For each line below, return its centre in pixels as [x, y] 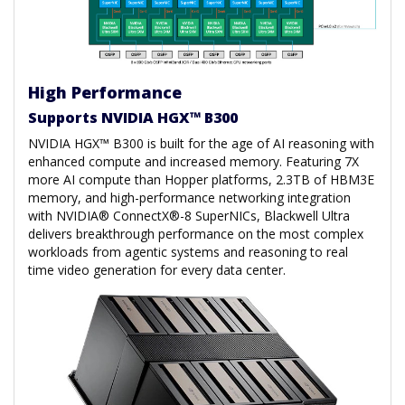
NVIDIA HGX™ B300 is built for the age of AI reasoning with [201, 144]
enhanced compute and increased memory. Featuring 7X [193, 162]
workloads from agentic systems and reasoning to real [188, 252]
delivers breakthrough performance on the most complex [196, 234]
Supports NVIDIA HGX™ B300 [133, 118]
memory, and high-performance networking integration [189, 198]
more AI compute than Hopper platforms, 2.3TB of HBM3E [201, 180]
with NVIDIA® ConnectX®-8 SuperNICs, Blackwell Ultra [189, 216]
